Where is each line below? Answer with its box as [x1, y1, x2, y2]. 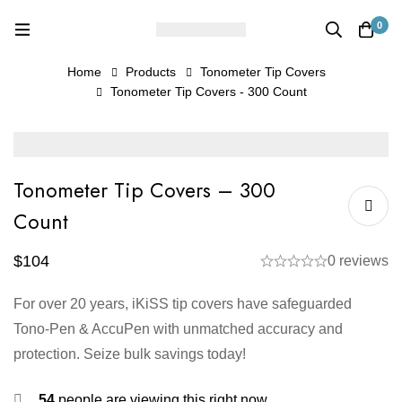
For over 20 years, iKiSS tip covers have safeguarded [13, 295, 352, 311]
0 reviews [328, 252, 389, 268]
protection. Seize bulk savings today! [13, 345, 246, 362]
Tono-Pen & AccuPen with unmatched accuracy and [13, 320, 343, 336]
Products [125, 65, 176, 79]
